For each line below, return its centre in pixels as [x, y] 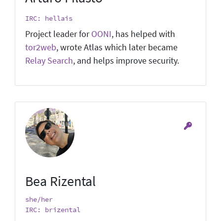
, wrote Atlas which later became [117, 47]
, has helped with [143, 34]
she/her [39, 199]
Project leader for [58, 34]
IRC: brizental [53, 209]
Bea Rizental [60, 181]
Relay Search [49, 60]
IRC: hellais [49, 18]
